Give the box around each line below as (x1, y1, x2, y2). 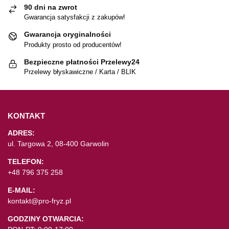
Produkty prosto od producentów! (24, 40, 122, 49)
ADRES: (8, 129, 35, 138)
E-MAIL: (8, 186, 35, 195)
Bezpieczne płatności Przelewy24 (24, 57, 140, 66)
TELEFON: (8, 157, 44, 166)
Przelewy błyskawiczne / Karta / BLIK (24, 68, 136, 76)
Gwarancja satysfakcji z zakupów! (24, 13, 125, 21)
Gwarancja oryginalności (24, 30, 111, 39)
